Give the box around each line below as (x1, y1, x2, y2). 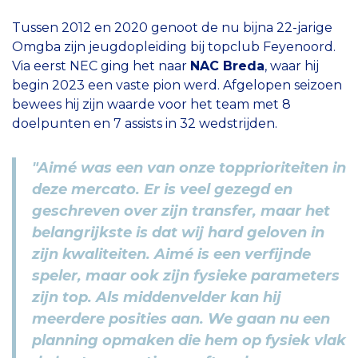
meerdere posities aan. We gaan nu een (32, 309, 330, 328)
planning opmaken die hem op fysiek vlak (32, 331, 346, 349)
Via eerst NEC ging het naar (12, 58, 190, 74)
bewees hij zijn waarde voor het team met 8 (12, 96, 291, 112)
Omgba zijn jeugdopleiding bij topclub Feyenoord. (12, 38, 336, 54)
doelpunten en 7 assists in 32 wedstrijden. (12, 115, 277, 131)
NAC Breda (190, 58, 265, 74)
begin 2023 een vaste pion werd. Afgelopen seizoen (12, 77, 342, 93)
